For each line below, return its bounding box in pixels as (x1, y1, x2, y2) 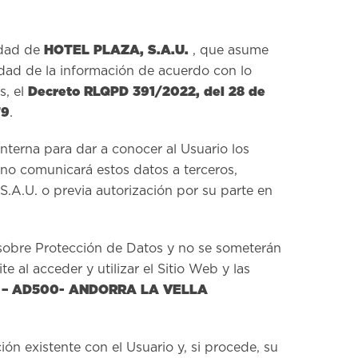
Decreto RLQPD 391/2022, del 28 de (28, 84, 265, 99)
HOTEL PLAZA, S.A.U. (44, 42, 189, 58)
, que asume (189, 44, 268, 57)
